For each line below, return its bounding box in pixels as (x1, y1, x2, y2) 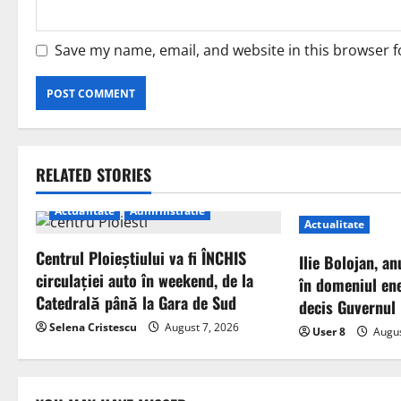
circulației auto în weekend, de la (36, 269, 253, 293)
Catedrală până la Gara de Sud (36, 291, 236, 315)
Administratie (130, 203, 206, 219)
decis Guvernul (299, 295, 397, 320)
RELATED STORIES (36, 163, 151, 187)
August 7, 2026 (162, 320, 239, 336)
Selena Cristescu (49, 320, 137, 336)
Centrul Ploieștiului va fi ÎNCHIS (36, 246, 246, 270)
